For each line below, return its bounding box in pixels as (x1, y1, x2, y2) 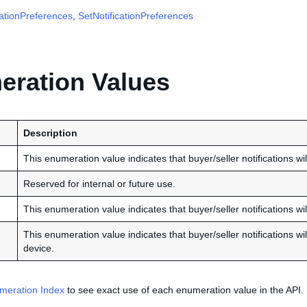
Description (23, 127, 77, 138)
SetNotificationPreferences (78, 10, 193, 21)
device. (23, 243, 54, 254)
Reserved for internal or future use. (23, 178, 175, 189)
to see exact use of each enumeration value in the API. (64, 284, 304, 295)
